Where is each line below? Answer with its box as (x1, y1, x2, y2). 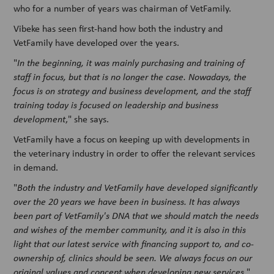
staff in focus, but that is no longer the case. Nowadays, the (13, 70, 247, 83)
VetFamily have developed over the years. (13, 36, 180, 50)
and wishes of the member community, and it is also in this (13, 223, 246, 236)
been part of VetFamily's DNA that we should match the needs (13, 209, 259, 222)
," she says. (65, 113, 109, 126)
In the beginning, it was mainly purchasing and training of (17, 56, 245, 69)
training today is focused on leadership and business (13, 98, 219, 111)
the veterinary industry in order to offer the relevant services (13, 147, 256, 160)
